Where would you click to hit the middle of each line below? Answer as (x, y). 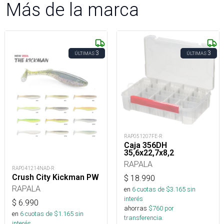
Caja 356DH (145, 145)
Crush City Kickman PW (55, 177)
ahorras (135, 208)
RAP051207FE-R (143, 136)
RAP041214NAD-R (33, 168)
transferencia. (144, 217)
